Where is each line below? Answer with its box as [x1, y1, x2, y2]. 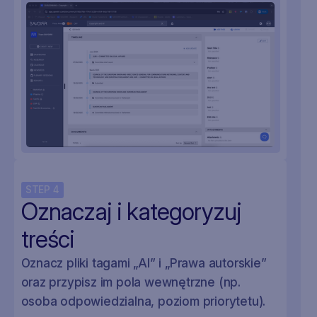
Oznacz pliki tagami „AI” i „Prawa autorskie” [21, 255, 267, 270]
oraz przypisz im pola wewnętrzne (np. [21, 274, 241, 289]
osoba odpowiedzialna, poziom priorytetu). [21, 293, 266, 309]
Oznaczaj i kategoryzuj [21, 197, 242, 226]
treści [21, 224, 75, 253]
